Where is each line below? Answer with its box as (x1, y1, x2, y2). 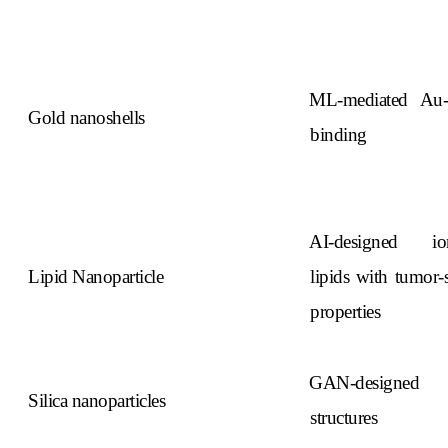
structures (310, 406, 378, 428)
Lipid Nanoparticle (28, 265, 164, 287)
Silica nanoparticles (28, 389, 166, 411)
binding (310, 123, 367, 145)
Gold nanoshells (28, 106, 145, 128)
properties (310, 300, 381, 322)
